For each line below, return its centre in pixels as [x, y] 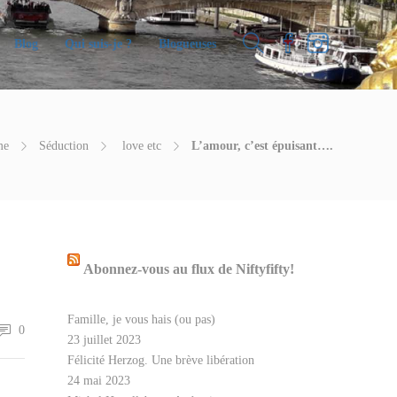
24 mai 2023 [99, 381]
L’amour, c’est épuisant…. [262, 146]
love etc [140, 146]
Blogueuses [187, 44]
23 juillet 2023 [104, 340]
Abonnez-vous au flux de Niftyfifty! [189, 269]
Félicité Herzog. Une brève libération [161, 360]
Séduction [64, 146]
